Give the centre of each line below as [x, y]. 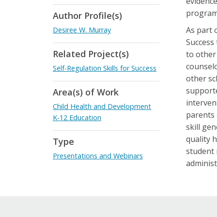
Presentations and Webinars [98, 156]
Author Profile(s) [87, 15]
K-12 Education [77, 117]
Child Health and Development [102, 106]
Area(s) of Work [86, 92]
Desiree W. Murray [82, 30]
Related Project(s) [91, 54]
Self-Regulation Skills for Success [105, 68]
